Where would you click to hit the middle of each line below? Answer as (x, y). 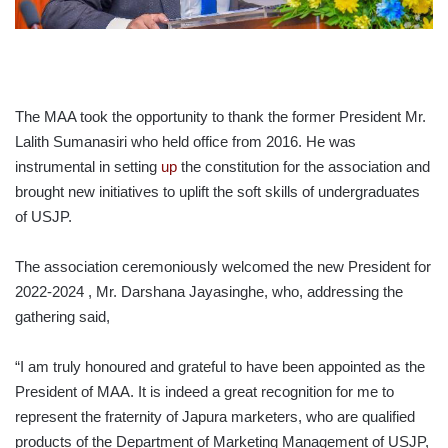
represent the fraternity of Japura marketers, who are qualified (215, 417)
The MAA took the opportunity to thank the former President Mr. (220, 117)
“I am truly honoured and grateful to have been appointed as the (220, 367)
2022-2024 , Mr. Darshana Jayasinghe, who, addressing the (209, 292)
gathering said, (62, 317)
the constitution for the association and (303, 167)
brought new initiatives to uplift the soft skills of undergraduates (217, 192)
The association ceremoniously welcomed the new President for (223, 267)
